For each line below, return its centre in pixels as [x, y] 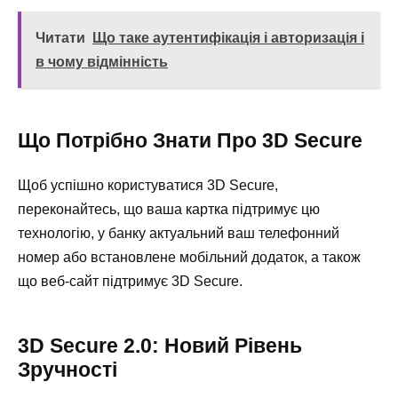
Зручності [68, 370]
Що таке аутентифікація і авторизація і [228, 38]
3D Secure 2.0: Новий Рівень [160, 346]
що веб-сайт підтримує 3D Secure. [130, 282]
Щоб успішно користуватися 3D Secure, [148, 186]
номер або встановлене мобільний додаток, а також [189, 258]
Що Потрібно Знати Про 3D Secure [190, 141]
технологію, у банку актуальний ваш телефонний [179, 234]
